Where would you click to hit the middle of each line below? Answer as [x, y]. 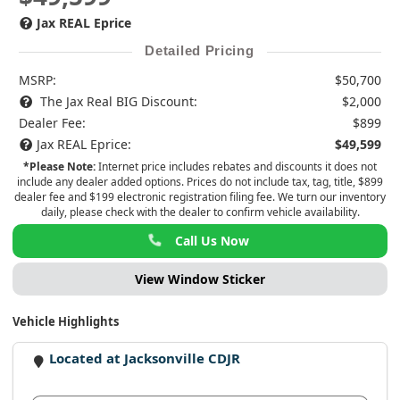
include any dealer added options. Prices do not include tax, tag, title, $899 [200, 181]
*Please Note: [59, 166]
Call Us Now [212, 240]
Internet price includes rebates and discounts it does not [236, 166]
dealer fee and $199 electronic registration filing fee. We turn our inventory [200, 196]
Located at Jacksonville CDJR [145, 358]
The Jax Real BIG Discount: [117, 101]
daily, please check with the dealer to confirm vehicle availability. [200, 212]
